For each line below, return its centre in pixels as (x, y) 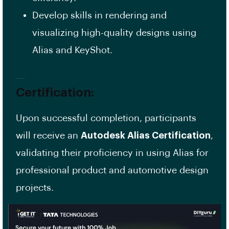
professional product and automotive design (112, 170)
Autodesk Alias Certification (146, 136)
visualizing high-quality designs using (114, 33)
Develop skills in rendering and (99, 16)
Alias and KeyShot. (72, 50)
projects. (35, 188)
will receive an (48, 136)
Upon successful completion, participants (106, 118)
